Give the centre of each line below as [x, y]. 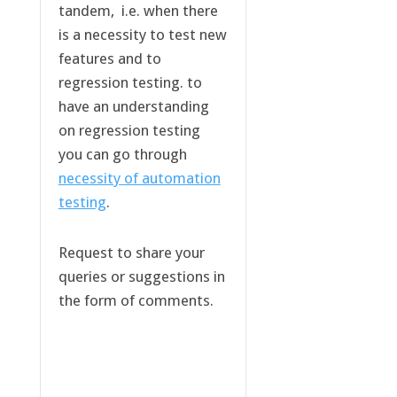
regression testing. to [130, 83]
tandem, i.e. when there [138, 11]
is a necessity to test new [142, 35]
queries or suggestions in [141, 277]
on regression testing [129, 131]
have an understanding [133, 107]
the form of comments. [136, 301]
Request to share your [131, 253]
